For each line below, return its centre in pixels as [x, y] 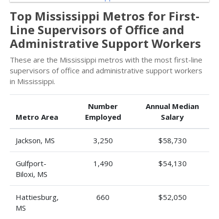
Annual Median [172, 106]
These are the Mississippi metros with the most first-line [106, 60]
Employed [103, 117]
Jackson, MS [35, 140]
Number [103, 106]
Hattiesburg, [37, 197]
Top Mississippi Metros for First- [105, 16]
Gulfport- [31, 163]
